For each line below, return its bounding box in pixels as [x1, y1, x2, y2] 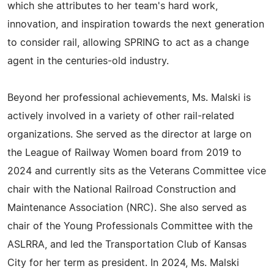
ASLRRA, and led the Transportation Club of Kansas [7, 240, 246, 250]
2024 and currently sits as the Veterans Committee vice [7, 166, 266, 176]
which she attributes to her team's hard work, [7, 1, 218, 11]
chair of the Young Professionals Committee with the [7, 221, 253, 231]
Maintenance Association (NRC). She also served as [7, 203, 246, 213]
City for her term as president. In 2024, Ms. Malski [7, 258, 239, 268]
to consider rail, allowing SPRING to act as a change [7, 38, 249, 48]
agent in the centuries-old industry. [7, 56, 169, 66]
